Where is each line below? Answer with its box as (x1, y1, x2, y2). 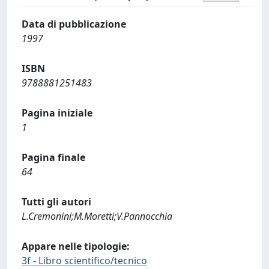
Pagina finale (22, 151, 85, 164)
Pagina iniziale (22, 106, 92, 119)
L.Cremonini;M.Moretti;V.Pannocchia (22, 210, 172, 223)
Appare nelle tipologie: (22, 240, 130, 253)
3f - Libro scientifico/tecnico (22, 254, 147, 267)
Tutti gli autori (22, 195, 91, 208)
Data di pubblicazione (22, 17, 126, 31)
